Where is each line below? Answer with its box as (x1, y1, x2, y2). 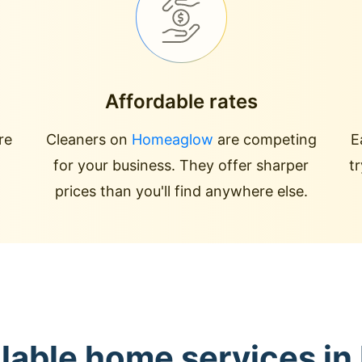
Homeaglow (131, 131, 213, 148)
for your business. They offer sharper (53, 157, 309, 174)
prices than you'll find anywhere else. (54, 183, 308, 200)
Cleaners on (45, 131, 132, 148)
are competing (213, 131, 317, 148)
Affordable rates (104, 90, 258, 113)
